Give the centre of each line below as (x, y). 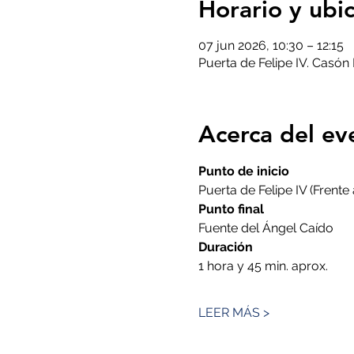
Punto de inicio (243, 171)
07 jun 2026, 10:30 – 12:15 (271, 45)
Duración (225, 247)
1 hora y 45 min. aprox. (263, 266)
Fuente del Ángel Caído (265, 228)
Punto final (231, 209)
